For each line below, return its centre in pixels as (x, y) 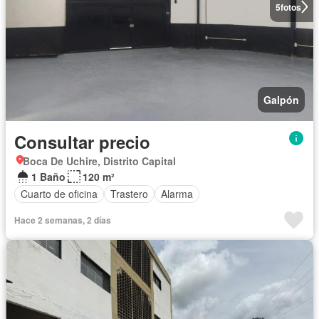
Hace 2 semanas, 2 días (63, 220)
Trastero (129, 194)
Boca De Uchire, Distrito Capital (99, 161)
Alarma (177, 194)
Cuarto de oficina (59, 194)
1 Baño (48, 176)
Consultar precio (82, 141)
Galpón (281, 99)
